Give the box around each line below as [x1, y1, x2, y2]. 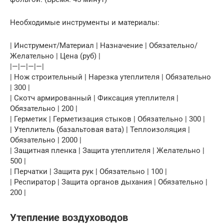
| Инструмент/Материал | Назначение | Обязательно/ [10, 40, 197, 50]
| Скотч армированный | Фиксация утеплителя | [10, 93, 178, 102]
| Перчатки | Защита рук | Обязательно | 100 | [10, 166, 167, 176]
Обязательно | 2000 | [10, 135, 81, 144]
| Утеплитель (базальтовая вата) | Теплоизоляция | [10, 124, 190, 134]
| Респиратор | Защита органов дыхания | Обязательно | [10, 177, 207, 186]
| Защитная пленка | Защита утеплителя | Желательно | [10, 145, 204, 155]
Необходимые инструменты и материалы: [10, 17, 159, 27]
